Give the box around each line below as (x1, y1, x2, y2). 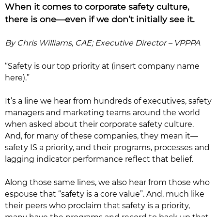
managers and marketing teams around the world (5, 108, 200, 117)
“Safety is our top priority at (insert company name (5, 62, 200, 71)
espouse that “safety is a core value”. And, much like (5, 189, 204, 199)
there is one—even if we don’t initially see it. (5, 14, 195, 24)
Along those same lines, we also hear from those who (5, 178, 210, 187)
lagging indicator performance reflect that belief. (5, 155, 193, 164)
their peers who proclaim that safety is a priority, (5, 201, 190, 210)
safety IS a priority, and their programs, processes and (5, 143, 210, 152)
